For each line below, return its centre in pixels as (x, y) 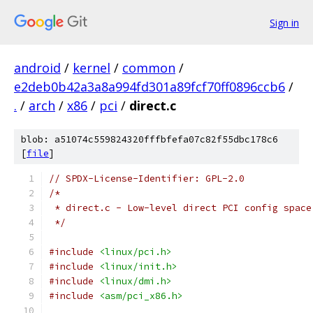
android (37, 68)
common (149, 68)
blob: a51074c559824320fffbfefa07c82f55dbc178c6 (150, 139)
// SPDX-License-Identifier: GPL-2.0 (147, 179)
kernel (92, 68)
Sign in (284, 22)
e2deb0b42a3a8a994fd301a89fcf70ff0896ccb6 (150, 87)
